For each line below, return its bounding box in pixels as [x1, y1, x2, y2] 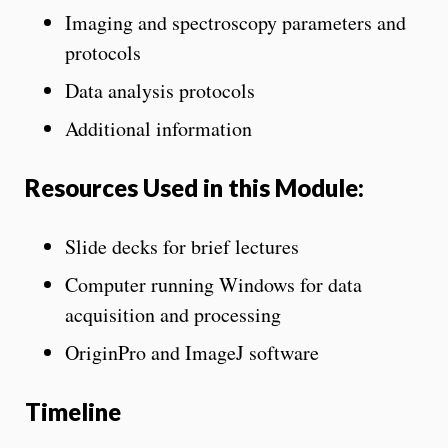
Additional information [65, 114, 252, 142]
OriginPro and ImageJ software [65, 338, 319, 366]
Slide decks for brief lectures [65, 232, 299, 260]
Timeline [25, 396, 121, 426]
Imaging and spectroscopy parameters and [65, 8, 406, 36]
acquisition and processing [65, 300, 281, 328]
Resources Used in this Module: [25, 172, 364, 202]
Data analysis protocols [65, 76, 255, 104]
